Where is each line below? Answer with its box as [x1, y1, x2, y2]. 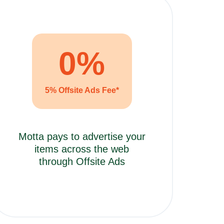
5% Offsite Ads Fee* [44, 85, 119, 94]
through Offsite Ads [38, 155, 125, 167]
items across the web [34, 143, 129, 154]
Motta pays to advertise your [18, 130, 145, 142]
